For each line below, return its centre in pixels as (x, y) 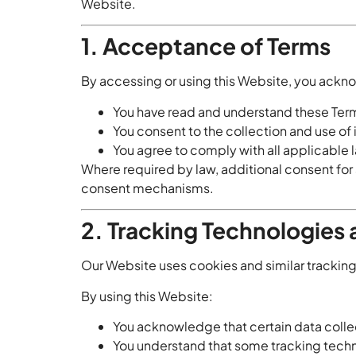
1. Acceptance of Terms (206, 46)
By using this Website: (147, 296)
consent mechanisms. (147, 188)
